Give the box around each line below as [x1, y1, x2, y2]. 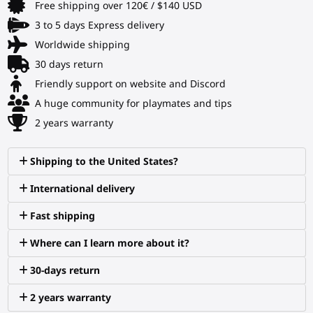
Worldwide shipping [34, 37, 130, 51]
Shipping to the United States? [30, 154, 179, 168]
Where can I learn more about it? [30, 235, 190, 249]
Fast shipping [30, 208, 96, 222]
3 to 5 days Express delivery [34, 17, 164, 31]
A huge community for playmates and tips [34, 96, 232, 110]
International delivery [30, 181, 136, 195]
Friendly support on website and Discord [34, 76, 226, 90]
